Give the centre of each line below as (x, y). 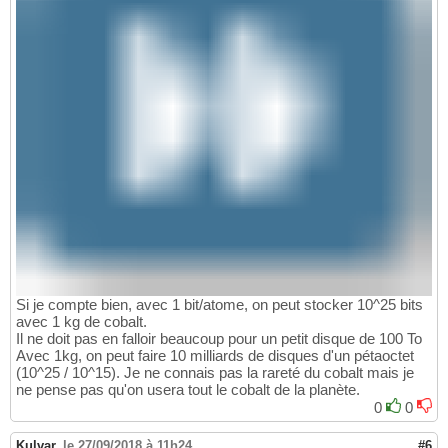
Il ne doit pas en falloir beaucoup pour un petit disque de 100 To (219, 339)
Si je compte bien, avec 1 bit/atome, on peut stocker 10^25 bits (219, 305)
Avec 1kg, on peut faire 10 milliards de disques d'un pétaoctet (215, 356)
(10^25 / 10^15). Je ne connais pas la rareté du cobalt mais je (215, 373)
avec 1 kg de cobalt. (81, 322)
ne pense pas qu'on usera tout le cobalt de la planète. (188, 390)
